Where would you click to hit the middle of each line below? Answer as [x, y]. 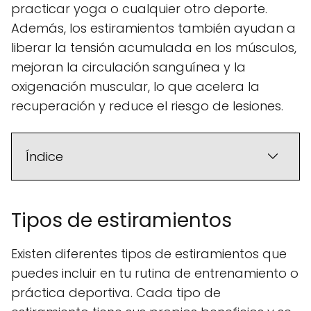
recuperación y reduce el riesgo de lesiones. [147, 106]
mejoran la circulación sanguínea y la [128, 67]
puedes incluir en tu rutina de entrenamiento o [155, 273]
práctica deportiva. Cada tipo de [116, 292]
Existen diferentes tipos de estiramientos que [149, 253]
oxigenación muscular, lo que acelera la [135, 86]
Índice [44, 156]
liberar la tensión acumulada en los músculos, [154, 47]
